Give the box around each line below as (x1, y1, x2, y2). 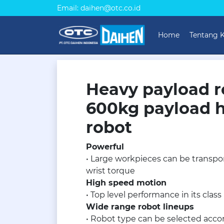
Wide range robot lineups (86, 202, 194, 211)
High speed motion (86, 178, 166, 187)
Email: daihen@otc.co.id (57, 3, 140, 12)
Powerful (86, 142, 124, 151)
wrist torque (86, 166, 135, 175)
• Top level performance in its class (86, 190, 221, 199)
